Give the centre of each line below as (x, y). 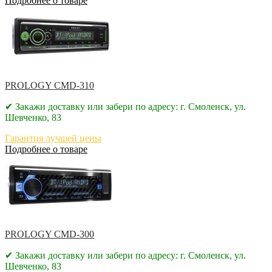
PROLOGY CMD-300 (49, 234)
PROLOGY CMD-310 (49, 85)
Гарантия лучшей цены (53, 138)
